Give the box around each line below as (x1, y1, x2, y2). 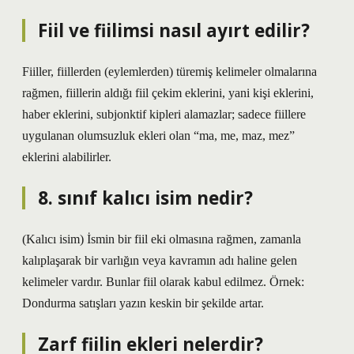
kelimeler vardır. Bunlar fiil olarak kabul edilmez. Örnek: (22, 275, 304, 288)
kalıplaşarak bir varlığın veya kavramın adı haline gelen (22, 254, 297, 267)
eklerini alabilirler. (22, 150, 111, 164)
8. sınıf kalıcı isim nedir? (38, 186, 253, 210)
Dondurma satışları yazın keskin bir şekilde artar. (22, 296, 264, 310)
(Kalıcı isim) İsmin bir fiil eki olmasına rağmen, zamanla (22, 232, 301, 246)
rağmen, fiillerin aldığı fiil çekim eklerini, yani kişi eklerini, (22, 86, 314, 100)
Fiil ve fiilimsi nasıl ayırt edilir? (38, 18, 310, 43)
